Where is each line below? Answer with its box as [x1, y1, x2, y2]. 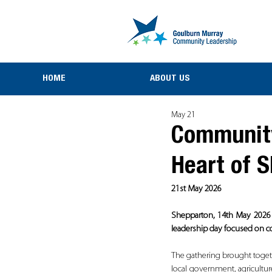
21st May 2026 [171, 185, 222, 194]
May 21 [171, 110, 195, 120]
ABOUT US [150, 74, 190, 83]
